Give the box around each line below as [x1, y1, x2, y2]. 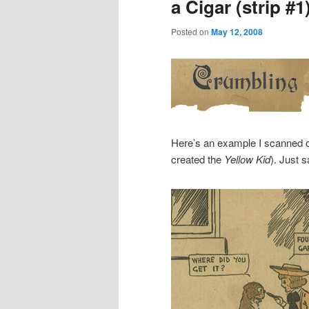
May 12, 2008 [211, 25, 263, 38]
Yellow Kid [224, 152, 270, 167]
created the [171, 152, 224, 167]
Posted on [171, 25, 211, 37]
